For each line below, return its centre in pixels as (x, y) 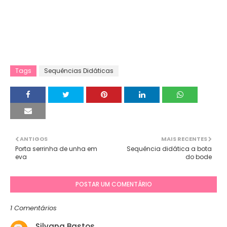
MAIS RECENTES (184, 139)
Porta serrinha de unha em (56, 148)
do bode (199, 157)
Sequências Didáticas (79, 70)
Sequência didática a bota (169, 148)
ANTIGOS (34, 139)
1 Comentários (33, 208)
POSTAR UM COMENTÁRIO (113, 184)
